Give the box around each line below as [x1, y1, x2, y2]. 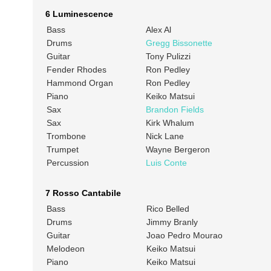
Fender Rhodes [46, 65, 106, 75]
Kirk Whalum [145, 118, 194, 128]
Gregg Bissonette [145, 38, 212, 48]
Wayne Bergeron [145, 145, 210, 155]
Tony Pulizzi [145, 51, 191, 62]
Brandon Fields [145, 105, 204, 115]
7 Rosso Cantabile [45, 188, 121, 198]
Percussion [46, 158, 89, 168]
